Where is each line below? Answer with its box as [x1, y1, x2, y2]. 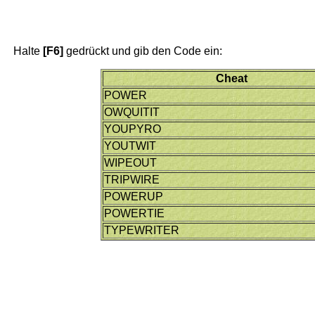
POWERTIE [104, 207, 165, 219]
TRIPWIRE [104, 173, 160, 186]
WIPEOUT [104, 156, 157, 169]
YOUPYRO [104, 122, 162, 135]
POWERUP [104, 190, 164, 202]
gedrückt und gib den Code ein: [63, 44, 222, 57]
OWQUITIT [104, 105, 160, 118]
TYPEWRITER [104, 224, 180, 236]
